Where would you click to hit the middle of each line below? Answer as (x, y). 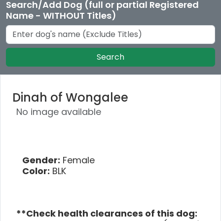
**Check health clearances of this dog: (107, 213)
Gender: (41, 160)
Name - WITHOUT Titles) (61, 15)
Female (77, 160)
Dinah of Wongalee (70, 97)
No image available (59, 111)
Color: (36, 171)
